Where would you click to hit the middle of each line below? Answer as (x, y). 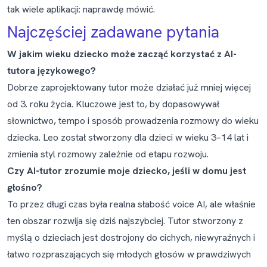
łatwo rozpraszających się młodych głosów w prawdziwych (129, 254)
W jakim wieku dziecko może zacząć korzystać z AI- (122, 54)
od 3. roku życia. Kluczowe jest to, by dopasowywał (113, 104)
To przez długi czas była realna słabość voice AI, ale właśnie (131, 204)
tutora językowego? (52, 71)
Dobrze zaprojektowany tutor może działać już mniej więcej (129, 87)
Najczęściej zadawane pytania (113, 32)
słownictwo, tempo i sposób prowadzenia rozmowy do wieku (133, 121)
